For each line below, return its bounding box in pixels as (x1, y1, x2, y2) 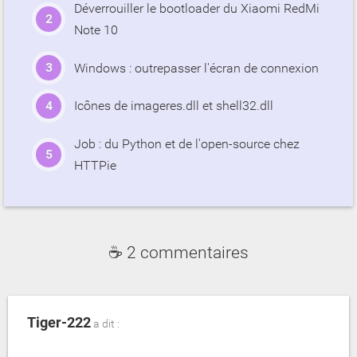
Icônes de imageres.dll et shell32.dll (74, 98, 273, 114)
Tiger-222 (27, 314, 91, 331)
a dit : (91, 317, 120, 331)
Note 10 (74, 22, 118, 37)
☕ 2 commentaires (108, 243, 249, 263)
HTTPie (74, 158, 116, 174)
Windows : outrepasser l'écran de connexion (74, 60, 319, 76)
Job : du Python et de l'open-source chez (74, 136, 300, 152)
